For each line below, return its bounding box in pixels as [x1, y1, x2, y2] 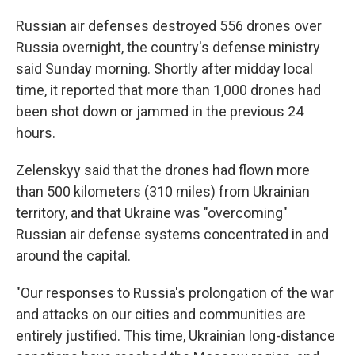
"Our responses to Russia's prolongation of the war [16, 284, 334, 302]
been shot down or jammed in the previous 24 [16, 103, 303, 120]
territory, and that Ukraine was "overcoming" [16, 204, 288, 222]
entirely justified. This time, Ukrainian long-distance [16, 327, 335, 345]
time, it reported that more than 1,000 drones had [16, 82, 321, 99]
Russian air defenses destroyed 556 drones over [16, 17, 322, 35]
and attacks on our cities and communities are [16, 306, 306, 323]
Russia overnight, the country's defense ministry [16, 39, 320, 56]
